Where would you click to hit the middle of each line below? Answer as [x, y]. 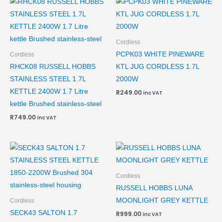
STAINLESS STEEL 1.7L [48, 79]
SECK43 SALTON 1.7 [44, 213]
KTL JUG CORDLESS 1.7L [158, 67]
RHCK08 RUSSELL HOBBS [53, 67]
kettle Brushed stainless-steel [56, 104]
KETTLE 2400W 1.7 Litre [49, 92]
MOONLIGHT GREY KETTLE [162, 201]
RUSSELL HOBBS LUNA [154, 188]
